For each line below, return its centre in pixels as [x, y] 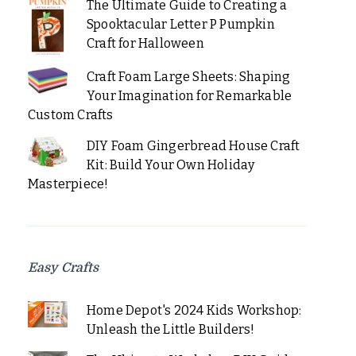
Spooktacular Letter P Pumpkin [180, 24]
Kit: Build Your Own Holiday [170, 164]
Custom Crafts [71, 114]
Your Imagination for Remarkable [189, 95]
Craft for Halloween [145, 43]
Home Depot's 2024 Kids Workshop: [194, 310]
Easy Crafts [63, 267]
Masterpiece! [68, 184]
